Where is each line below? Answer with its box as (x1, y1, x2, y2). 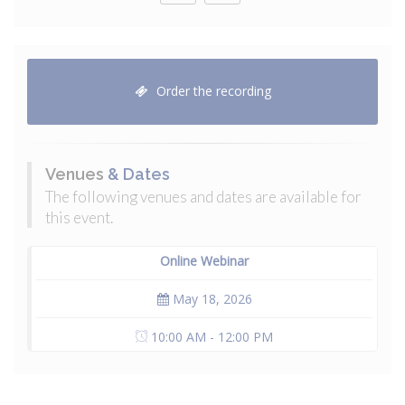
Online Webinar (160, 252, 249, 270)
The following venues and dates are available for (45, 187, 362, 207)
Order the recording (152, 82, 271, 100)
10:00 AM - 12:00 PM (147, 328, 273, 346)
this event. (45, 208, 113, 228)
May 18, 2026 (168, 290, 252, 308)
